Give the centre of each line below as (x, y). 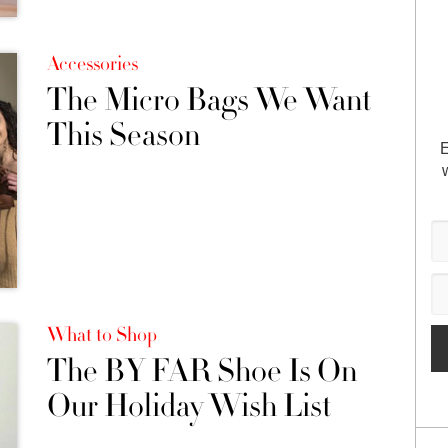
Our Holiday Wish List (188, 406)
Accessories (92, 63)
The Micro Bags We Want (208, 99)
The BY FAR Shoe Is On (201, 371)
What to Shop (101, 335)
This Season (123, 134)
